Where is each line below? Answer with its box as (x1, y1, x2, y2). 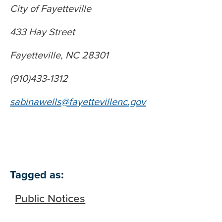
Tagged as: (10, 166, 64, 183)
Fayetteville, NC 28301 (10, 48, 109, 63)
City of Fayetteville (10, 1, 92, 16)
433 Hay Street (10, 24, 75, 40)
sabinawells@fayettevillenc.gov (10, 94, 146, 110)
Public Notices (15, 190, 86, 207)
